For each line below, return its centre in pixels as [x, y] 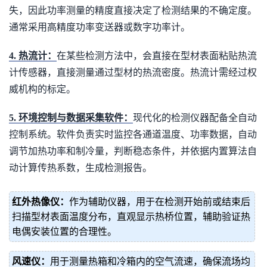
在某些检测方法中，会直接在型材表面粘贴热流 [157, 56]
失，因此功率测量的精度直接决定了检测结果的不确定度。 [133, 10]
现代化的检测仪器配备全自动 [195, 118]
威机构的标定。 [42, 89]
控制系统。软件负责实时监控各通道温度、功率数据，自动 [133, 134]
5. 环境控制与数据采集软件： [71, 118]
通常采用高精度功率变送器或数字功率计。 [100, 27]
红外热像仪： [41, 202]
